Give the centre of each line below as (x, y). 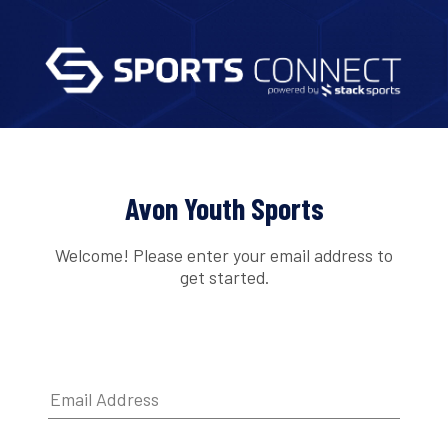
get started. (224, 276)
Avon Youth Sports (224, 208)
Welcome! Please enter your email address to (224, 254)
